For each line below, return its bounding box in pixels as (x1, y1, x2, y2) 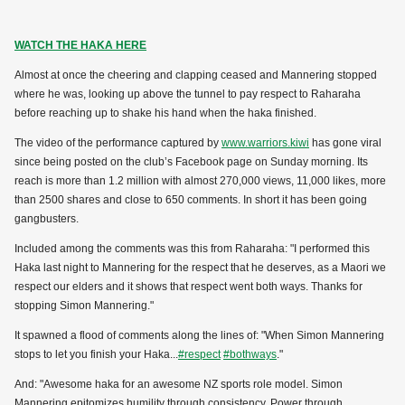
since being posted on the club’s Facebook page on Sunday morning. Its (14, 155, 368, 169)
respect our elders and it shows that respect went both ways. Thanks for (14, 280, 363, 294)
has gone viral (309, 137, 381, 150)
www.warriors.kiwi (221, 137, 309, 150)
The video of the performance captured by (14, 137, 221, 150)
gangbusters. (14, 212, 79, 226)
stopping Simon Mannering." (14, 299, 154, 313)
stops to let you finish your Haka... (14, 348, 178, 362)
